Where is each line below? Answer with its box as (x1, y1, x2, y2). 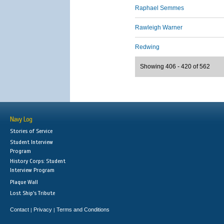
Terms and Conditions (56, 206, 109, 212)
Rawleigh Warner (135, 24, 182, 31)
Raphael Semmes (135, 4, 184, 11)
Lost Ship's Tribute (10, 189, 55, 196)
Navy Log (10, 115, 32, 123)
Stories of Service (10, 127, 52, 134)
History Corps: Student (10, 157, 65, 164)
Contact (10, 206, 29, 212)
